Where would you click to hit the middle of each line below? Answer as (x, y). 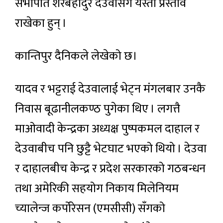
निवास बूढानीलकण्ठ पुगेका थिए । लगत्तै (98, 109)
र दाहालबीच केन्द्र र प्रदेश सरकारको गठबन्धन (110, 168)
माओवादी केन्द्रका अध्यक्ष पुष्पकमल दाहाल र (107, 129)
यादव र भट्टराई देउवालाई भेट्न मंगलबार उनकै (110, 89)
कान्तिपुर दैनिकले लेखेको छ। (76, 56)
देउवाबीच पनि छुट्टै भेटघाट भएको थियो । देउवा (111, 149)
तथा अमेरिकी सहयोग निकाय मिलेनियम (97, 188)
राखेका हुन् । (41, 23)
